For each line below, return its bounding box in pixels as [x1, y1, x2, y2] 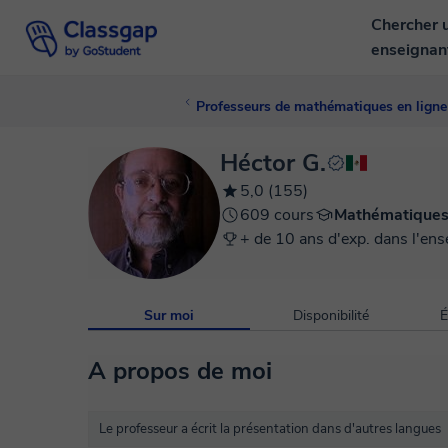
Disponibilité [293, 306, 369, 325]
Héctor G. [220, 147, 326, 179]
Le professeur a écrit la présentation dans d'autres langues [99, 420, 441, 438]
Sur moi [144, 306, 194, 325]
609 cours [240, 204, 314, 226]
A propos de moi [88, 355, 272, 387]
